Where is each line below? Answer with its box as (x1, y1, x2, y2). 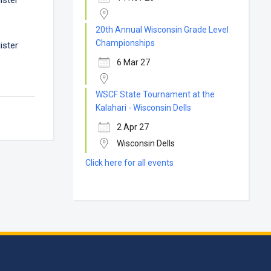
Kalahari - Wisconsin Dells (96, 103, 192, 113)
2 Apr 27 (117, 122, 149, 132)
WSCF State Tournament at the (96, 90, 215, 99)
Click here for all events (85, 158, 174, 168)
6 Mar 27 (117, 57, 151, 67)
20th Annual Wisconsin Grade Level (96, 25, 229, 34)
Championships (96, 38, 155, 48)
